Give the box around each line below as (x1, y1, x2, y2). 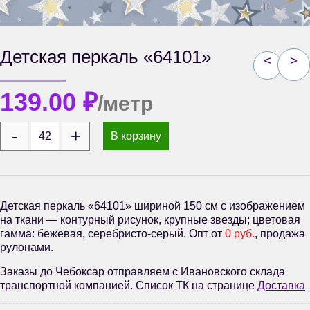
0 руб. (225, 228, 255, 240)
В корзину (111, 129, 161, 142)
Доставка (257, 280, 305, 292)
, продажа (255, 228, 305, 240)
